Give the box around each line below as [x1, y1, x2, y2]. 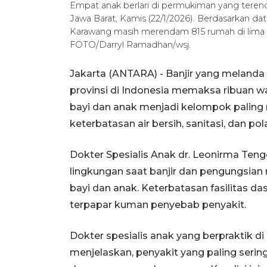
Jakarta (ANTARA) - [70, 67, 166, 79]
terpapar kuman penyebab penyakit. [70, 198, 246, 210]
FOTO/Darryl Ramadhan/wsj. [70, 39, 191, 50]
